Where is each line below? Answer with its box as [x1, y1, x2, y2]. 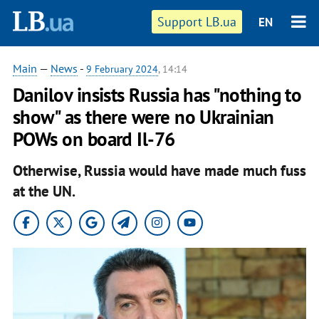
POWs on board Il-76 [12, 127, 175, 151]
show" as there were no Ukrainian [12, 105, 274, 129]
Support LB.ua [157, 14, 237, 30]
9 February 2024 [85, 63, 158, 75]
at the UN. [12, 181, 75, 201]
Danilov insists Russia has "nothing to [12, 83, 302, 107]
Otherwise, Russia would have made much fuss [12, 160, 306, 180]
